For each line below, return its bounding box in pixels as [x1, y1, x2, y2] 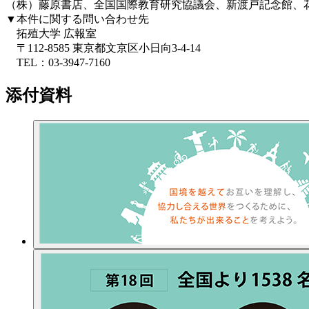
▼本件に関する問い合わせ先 [6, 12, 149, 25]
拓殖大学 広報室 [6, 27, 97, 39]
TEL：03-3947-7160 [6, 56, 110, 68]
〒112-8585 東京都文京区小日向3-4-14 [6, 41, 201, 54]
